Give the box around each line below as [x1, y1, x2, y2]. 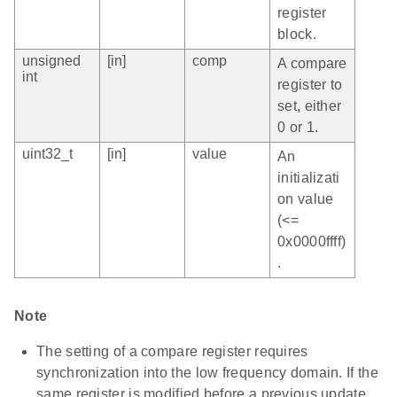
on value [277, 191, 334, 207]
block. [277, 27, 316, 43]
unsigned [22, 53, 81, 69]
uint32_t [22, 146, 73, 162]
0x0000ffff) [277, 234, 346, 250]
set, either [277, 98, 342, 114]
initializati [277, 170, 340, 186]
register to [277, 77, 343, 93]
